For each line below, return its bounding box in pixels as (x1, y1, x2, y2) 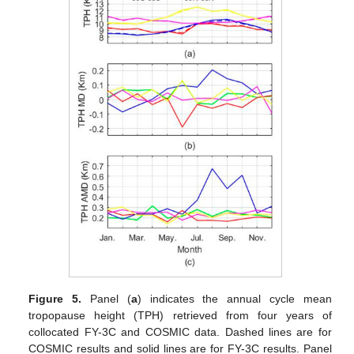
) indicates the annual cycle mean (137, 292, 332, 306)
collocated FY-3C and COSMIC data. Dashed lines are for (28, 326, 332, 339)
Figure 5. (28, 292, 82, 306)
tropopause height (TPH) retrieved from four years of (28, 309, 332, 322)
